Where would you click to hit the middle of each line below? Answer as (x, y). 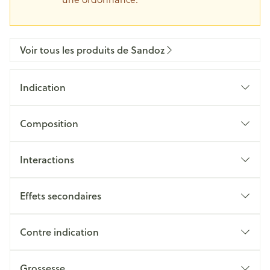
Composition (49, 123)
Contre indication (59, 232)
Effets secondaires (61, 196)
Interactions (47, 159)
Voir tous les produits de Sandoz (92, 50)
